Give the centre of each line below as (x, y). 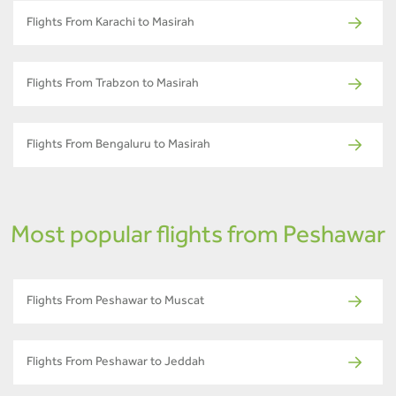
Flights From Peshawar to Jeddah (116, 363)
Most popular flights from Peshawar (198, 237)
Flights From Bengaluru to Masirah (118, 145)
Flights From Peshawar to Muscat (115, 302)
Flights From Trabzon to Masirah (113, 84)
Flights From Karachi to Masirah (110, 23)
